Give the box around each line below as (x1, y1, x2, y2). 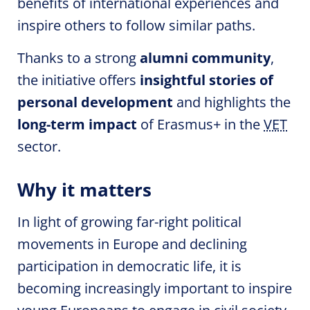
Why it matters (17, 177, 152, 202)
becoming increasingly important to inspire (17, 279, 292, 298)
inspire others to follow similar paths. (17, 16, 255, 35)
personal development (17, 93, 173, 111)
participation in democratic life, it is (17, 257, 241, 275)
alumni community (140, 48, 271, 67)
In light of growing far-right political (17, 212, 241, 231)
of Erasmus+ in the (137, 115, 264, 134)
